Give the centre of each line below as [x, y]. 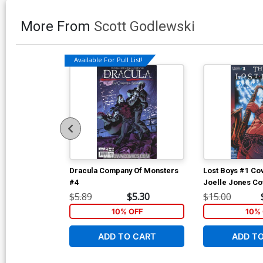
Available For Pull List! [108, 60]
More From [57, 26]
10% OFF [127, 211]
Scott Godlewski [144, 26]
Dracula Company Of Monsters [124, 170]
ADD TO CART [127, 236]
